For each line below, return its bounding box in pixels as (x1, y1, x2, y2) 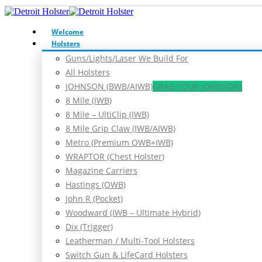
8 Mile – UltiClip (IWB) (65, 109, 149, 120)
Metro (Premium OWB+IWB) (65, 137, 173, 148)
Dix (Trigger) (65, 221, 113, 232)
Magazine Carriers (65, 165, 137, 176)
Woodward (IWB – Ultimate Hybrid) (65, 207, 201, 218)
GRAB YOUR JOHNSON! (153, 81, 242, 92)
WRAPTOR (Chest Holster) (65, 151, 164, 162)
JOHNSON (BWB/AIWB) (65, 81, 153, 92)
